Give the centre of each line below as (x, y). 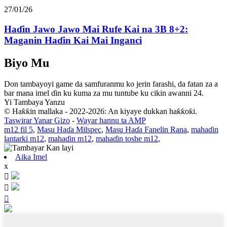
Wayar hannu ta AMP (111, 121)
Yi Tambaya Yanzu (34, 102)
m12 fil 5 (18, 130)
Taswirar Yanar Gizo (37, 121)
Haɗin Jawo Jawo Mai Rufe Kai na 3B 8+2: (96, 29)
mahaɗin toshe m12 (127, 139)
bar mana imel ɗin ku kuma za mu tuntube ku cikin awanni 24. (104, 93)
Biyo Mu (27, 63)
